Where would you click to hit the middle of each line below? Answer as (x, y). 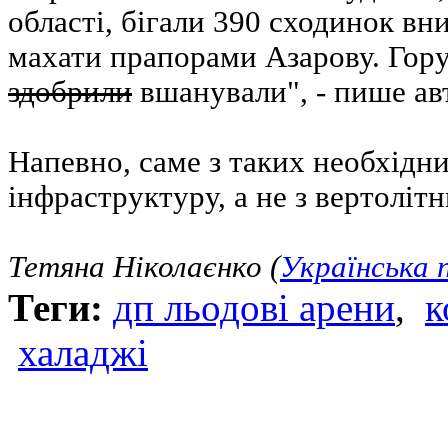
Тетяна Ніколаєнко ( (144, 267)
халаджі (83, 352)
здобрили (70, 92)
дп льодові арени (254, 307)
